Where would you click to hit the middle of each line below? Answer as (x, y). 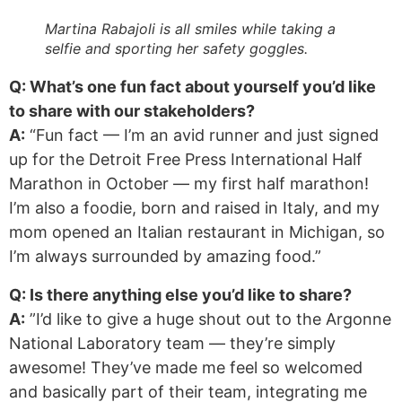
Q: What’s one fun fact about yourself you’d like (192, 87)
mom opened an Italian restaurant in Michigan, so (197, 232)
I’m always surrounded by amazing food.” (165, 257)
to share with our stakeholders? (132, 111)
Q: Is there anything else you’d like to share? (180, 295)
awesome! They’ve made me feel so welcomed (186, 368)
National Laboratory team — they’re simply (172, 344)
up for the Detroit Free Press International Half (186, 160)
